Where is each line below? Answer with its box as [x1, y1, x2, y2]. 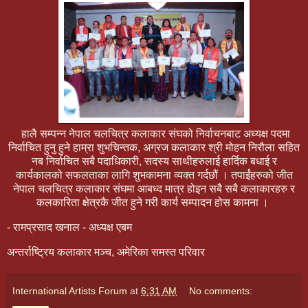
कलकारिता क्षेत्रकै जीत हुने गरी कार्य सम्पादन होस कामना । [36, 197, 272, 209]
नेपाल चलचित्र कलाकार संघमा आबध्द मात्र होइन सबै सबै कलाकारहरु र [13, 183, 295, 195]
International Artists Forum [12, 285, 127, 296]
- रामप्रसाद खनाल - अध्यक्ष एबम [7, 221, 135, 234]
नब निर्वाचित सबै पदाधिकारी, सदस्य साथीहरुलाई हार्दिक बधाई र [31, 155, 277, 168]
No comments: [189, 285, 253, 296]
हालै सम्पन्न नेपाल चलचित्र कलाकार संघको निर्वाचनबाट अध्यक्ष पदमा [18, 128, 290, 140]
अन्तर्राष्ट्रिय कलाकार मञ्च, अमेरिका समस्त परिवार [7, 245, 213, 258]
